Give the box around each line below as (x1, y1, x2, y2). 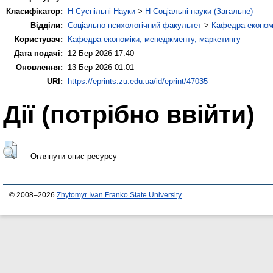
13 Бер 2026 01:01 (68, 62, 134, 72)
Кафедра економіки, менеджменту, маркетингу (68, 34, 241, 44)
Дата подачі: (14, 48, 63, 58)
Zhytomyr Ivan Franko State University (57, 191, 182, 199)
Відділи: (30, 20, 63, 30)
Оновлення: (16, 62, 63, 72)
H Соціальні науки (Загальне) (145, 6, 253, 16)
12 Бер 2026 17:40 (68, 48, 134, 58)
